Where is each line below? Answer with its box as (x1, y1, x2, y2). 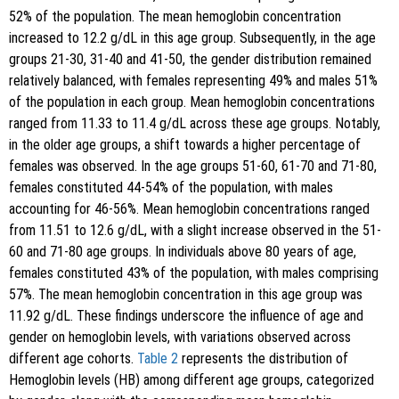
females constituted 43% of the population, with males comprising (9, 264, 379, 281)
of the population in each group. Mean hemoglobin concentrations (9, 93, 375, 110)
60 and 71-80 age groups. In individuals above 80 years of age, (9, 242, 356, 260)
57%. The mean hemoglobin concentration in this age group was (9, 285, 362, 303)
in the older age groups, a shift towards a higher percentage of (9, 135, 361, 153)
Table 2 (137, 349, 178, 367)
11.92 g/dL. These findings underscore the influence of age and (9, 306, 363, 324)
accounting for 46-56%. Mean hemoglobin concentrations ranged (9, 199, 370, 217)
